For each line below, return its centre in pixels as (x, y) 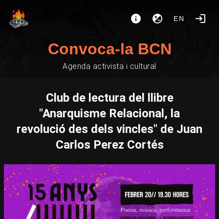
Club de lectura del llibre (109, 98)
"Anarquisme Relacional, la (109, 113)
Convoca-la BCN (109, 49)
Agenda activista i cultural (109, 66)
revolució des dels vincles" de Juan (109, 129)
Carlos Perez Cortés (109, 145)
